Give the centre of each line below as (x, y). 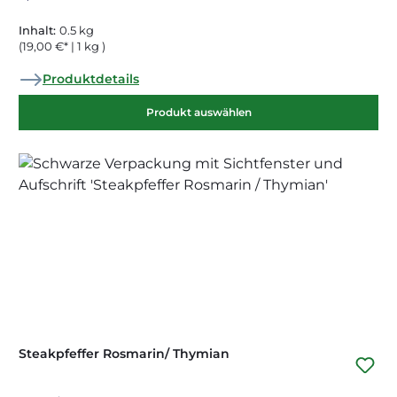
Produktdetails (91, 79)
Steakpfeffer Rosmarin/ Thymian (124, 354)
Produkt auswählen (198, 113)
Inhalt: (39, 31)
